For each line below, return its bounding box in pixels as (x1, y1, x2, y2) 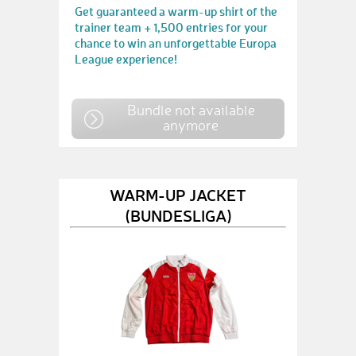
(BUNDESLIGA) (124, 204, 232, 226)
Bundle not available (126, 101, 255, 118)
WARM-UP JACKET (110, 184, 246, 205)
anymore (163, 116, 219, 133)
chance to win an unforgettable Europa (75, 35, 277, 51)
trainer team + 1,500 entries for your (75, 19, 268, 35)
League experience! (75, 51, 177, 67)
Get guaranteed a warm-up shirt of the (75, 3, 277, 19)
